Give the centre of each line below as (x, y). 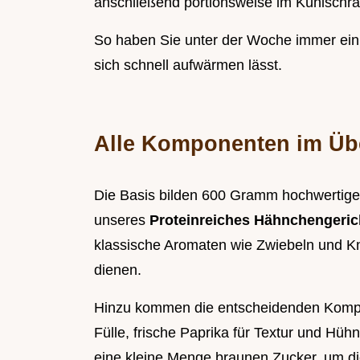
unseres (122, 221)
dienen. (118, 270)
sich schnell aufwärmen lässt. (188, 65)
